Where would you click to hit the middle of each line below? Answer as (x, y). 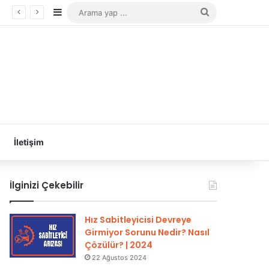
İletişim (29, 142)
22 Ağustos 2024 (119, 258)
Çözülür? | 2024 (119, 245)
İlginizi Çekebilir (47, 185)
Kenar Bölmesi (94, 13)
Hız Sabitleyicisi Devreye (138, 220)
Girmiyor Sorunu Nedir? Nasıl (147, 232)
